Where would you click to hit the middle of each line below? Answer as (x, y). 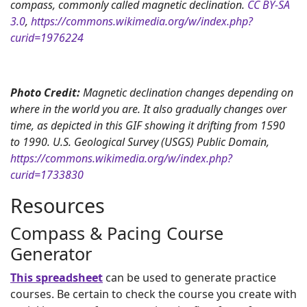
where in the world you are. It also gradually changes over (148, 109)
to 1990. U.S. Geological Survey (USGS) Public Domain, (140, 142)
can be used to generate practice (189, 278)
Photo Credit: (45, 93)
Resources (58, 205)
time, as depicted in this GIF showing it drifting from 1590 (148, 125)
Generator (51, 254)
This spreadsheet (57, 278)
